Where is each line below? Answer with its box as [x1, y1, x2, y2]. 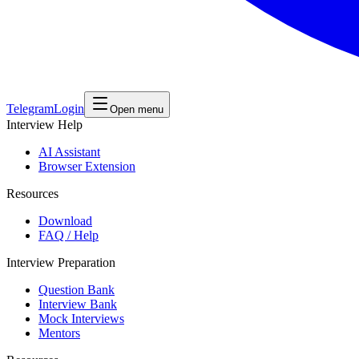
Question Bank [38, 283, 115, 296]
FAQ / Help [38, 228, 99, 242]
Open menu [110, 103, 163, 115]
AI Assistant [38, 145, 100, 159]
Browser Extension [38, 159, 135, 173]
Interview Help [6, 118, 83, 131]
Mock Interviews [38, 312, 124, 325]
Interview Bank [38, 297, 117, 311]
